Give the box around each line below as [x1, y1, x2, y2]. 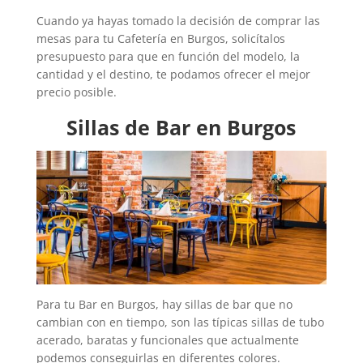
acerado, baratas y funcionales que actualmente [36, 332, 299, 348]
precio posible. [36, 84, 117, 100]
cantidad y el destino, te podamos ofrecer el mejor [36, 66, 310, 82]
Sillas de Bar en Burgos [66, 113, 297, 141]
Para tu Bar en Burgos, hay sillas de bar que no [36, 297, 293, 312]
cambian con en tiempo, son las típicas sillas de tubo [36, 314, 324, 330]
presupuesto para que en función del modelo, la [36, 49, 300, 64]
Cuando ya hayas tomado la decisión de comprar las [36, 13, 320, 28]
